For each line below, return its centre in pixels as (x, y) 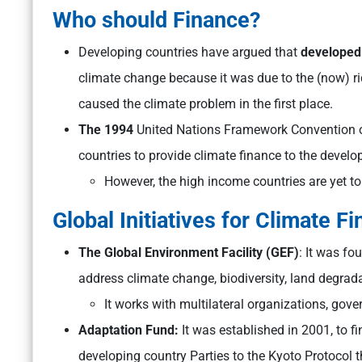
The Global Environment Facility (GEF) (189, 253)
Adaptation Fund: (130, 330)
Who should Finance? (156, 21)
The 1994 (106, 130)
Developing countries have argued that (189, 53)
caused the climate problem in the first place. (206, 104)
